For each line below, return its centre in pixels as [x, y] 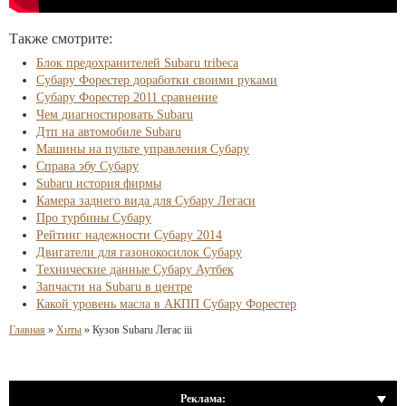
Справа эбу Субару [87, 166]
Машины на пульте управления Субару [143, 149]
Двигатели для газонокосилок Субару [139, 252]
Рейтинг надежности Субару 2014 [129, 235]
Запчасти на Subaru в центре [114, 287]
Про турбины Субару [94, 218]
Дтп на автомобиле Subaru [109, 132]
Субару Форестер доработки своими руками [157, 80]
